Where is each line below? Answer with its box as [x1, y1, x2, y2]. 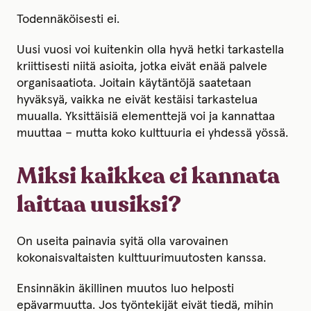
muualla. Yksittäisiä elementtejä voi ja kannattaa [17, 110, 275, 124]
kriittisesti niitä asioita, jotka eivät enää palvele [17, 60, 267, 74]
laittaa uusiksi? [17, 194, 181, 217]
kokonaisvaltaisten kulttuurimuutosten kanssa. [17, 252, 266, 265]
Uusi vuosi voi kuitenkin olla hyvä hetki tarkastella [17, 44, 284, 57]
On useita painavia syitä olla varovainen [17, 235, 228, 249]
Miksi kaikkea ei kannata [17, 165, 280, 189]
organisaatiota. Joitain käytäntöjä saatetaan [17, 77, 251, 90]
